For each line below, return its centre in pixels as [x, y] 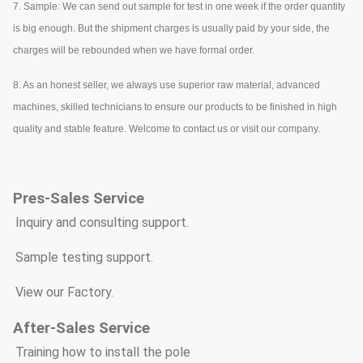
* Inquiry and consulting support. [98, 222]
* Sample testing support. [80, 257]
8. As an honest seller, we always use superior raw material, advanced [167, 85]
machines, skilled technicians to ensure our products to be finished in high [175, 107]
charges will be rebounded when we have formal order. [134, 50]
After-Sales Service [81, 328]
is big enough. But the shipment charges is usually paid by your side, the [171, 28]
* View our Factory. [60, 292]
